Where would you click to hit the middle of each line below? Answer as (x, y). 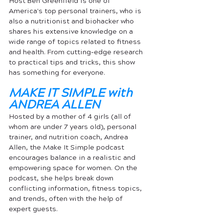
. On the (125, 168)
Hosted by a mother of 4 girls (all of (71, 117)
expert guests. (33, 209)
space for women (82, 168)
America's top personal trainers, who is (76, 11)
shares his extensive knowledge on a (72, 32)
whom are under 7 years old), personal (74, 127)
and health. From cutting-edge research (77, 52)
